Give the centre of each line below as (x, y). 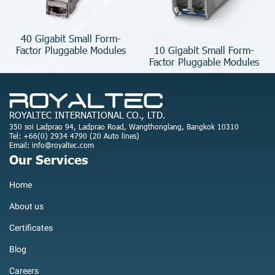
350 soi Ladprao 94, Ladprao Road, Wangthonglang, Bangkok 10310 (124, 127)
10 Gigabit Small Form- (204, 50)
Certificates (31, 228)
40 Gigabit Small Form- (71, 39)
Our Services (48, 159)
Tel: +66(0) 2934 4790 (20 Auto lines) (74, 136)
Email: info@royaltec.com (52, 145)
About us (26, 207)
